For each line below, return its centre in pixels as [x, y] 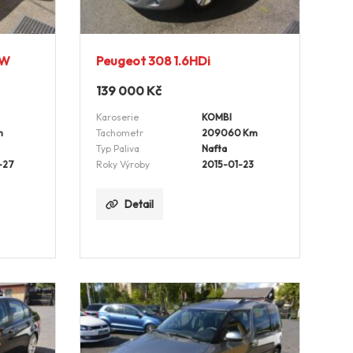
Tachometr [119, 133]
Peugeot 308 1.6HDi [153, 61]
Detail [139, 204]
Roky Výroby [123, 165]
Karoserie [117, 117]
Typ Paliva [117, 149]
